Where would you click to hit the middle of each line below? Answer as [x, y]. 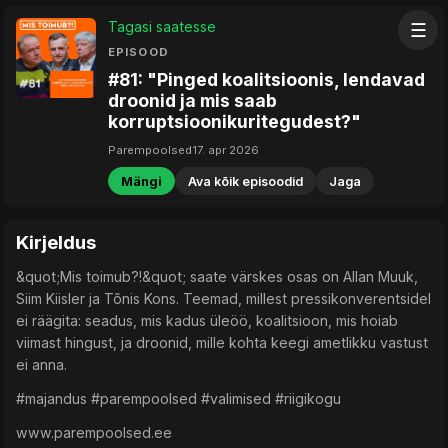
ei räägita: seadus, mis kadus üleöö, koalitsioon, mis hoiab [207, 321]
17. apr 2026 [225, 149]
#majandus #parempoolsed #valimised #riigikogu [180, 399]
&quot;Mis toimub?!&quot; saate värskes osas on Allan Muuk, [217, 277]
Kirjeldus [56, 243]
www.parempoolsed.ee [98, 433]
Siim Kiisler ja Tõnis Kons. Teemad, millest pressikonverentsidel [223, 299]
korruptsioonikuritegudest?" [234, 122]
